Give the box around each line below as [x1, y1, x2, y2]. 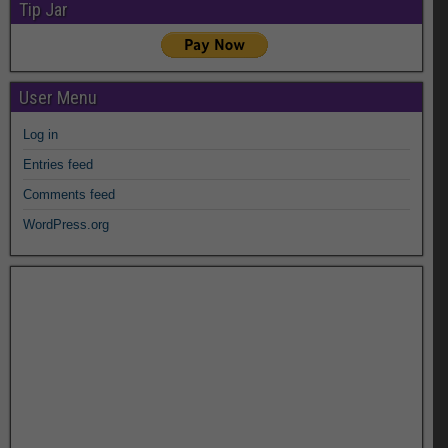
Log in [23, 127, 58, 143]
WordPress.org [23, 217, 109, 233]
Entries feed [23, 157, 93, 173]
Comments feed [23, 187, 115, 203]
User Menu [19, 87, 97, 109]
